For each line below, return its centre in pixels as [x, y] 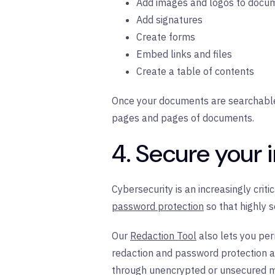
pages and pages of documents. [183, 118]
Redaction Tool [163, 236]
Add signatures [169, 20]
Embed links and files [184, 54]
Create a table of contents [195, 72]
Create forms [166, 37]
